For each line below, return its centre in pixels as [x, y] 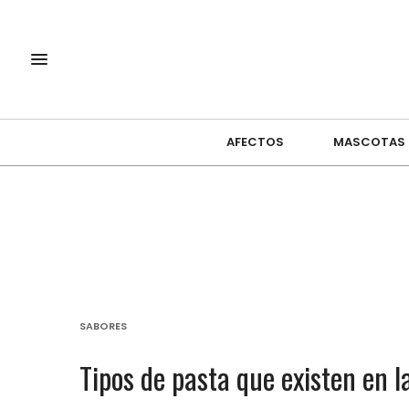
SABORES [103, 325]
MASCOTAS [369, 142]
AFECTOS [255, 142]
